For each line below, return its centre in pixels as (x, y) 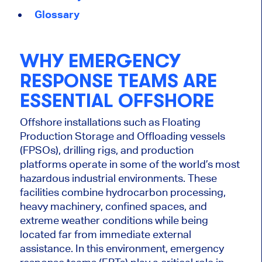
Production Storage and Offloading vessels (122, 136)
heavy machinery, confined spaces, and (113, 206)
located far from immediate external (105, 235)
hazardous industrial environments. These (118, 178)
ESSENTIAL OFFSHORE (117, 101)
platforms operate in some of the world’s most (130, 164)
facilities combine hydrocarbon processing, (123, 192)
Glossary (57, 14)
